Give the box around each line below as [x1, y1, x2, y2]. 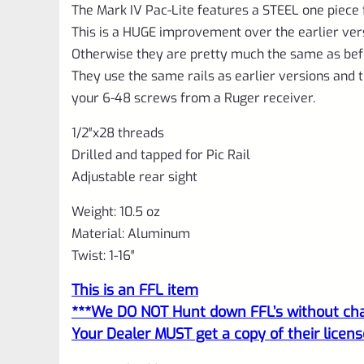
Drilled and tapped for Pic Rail [71, 145, 250, 163]
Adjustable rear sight [71, 167, 197, 185]
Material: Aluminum [71, 224, 190, 242]
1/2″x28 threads [71, 123, 164, 141]
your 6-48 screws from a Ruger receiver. [71, 89, 315, 106]
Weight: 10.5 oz [71, 202, 160, 220]
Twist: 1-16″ [71, 246, 135, 264]
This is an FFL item [71, 279, 198, 300]
